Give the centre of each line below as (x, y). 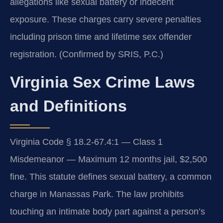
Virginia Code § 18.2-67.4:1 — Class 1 (86, 142)
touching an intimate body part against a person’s (108, 212)
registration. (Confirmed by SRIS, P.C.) (87, 54)
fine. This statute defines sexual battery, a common (111, 177)
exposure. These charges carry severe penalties (106, 19)
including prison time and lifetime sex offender (101, 37)
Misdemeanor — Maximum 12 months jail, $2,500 (109, 159)
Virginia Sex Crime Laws (103, 82)
